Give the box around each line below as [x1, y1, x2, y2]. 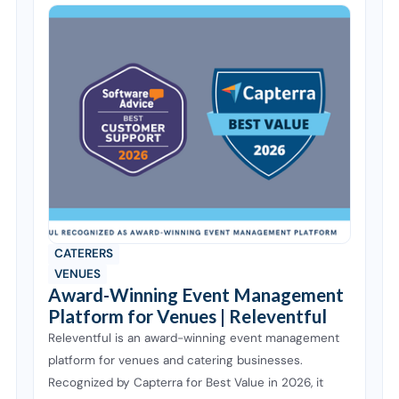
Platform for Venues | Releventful [48, 305, 328, 328]
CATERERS [54, 246, 114, 262]
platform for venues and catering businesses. [48, 353, 304, 369]
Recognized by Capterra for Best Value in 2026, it [48, 375, 324, 391]
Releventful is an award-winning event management [48, 330, 340, 346]
